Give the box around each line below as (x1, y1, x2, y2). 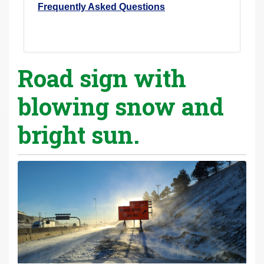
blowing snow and (18, 90, 224, 122)
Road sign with (18, 62, 186, 94)
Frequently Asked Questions (38, 1, 165, 12)
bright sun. (18, 118, 140, 150)
